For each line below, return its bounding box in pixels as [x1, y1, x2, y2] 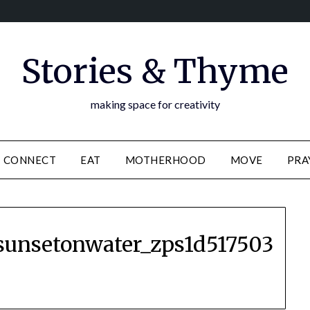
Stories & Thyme [21, 51, 289, 92]
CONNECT [3, 154, 57, 166]
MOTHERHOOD [125, 154, 206, 166]
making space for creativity [90, 98, 220, 111]
